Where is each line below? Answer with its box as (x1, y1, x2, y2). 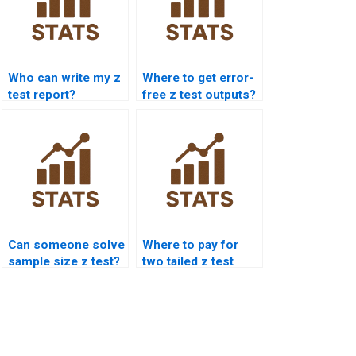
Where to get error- (142, 70, 253, 85)
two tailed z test (142, 253, 234, 269)
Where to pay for (142, 237, 238, 252)
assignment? (142, 270, 216, 285)
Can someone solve (8, 237, 125, 252)
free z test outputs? (142, 87, 256, 102)
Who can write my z (8, 70, 121, 85)
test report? (8, 87, 75, 102)
